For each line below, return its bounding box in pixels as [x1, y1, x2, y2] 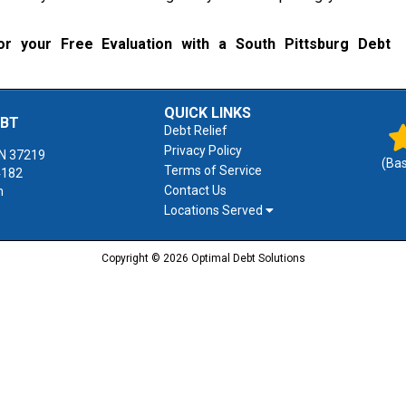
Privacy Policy [164, 143, 242, 158]
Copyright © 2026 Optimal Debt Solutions [101, 252, 305, 265]
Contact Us [164, 183, 227, 198]
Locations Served [164, 203, 266, 217]
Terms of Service [164, 163, 262, 178]
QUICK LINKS [164, 104, 251, 121]
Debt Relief [164, 123, 227, 138]
